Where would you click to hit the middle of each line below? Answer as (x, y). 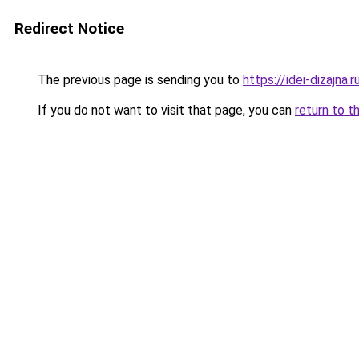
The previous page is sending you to (139, 80)
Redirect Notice (69, 28)
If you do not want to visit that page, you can (165, 110)
